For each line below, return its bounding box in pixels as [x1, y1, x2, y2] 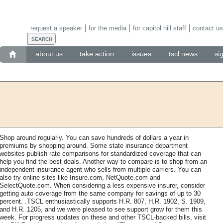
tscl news [168, 50, 198, 58]
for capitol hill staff [132, 24, 186, 32]
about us [35, 50, 63, 58]
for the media [88, 24, 126, 32]
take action [80, 50, 114, 58]
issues [131, 50, 151, 58]
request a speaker [30, 24, 82, 32]
